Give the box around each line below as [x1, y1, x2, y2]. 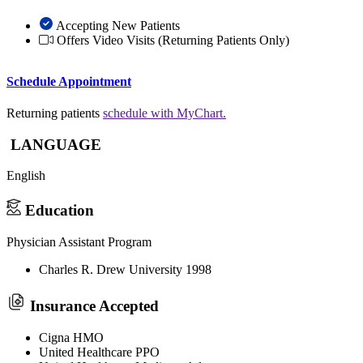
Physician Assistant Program [6, 234, 152, 249]
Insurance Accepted [30, 297, 159, 315]
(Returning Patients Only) [158, 33, 289, 48]
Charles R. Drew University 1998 [39, 262, 211, 276]
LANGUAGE [6, 135, 101, 153]
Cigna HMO [39, 331, 104, 345]
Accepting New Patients [56, 19, 180, 33]
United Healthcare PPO [39, 345, 160, 360]
